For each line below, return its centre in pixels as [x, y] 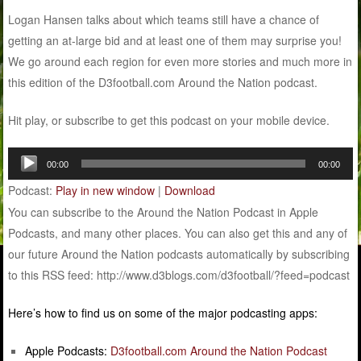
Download [190, 191]
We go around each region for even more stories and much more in [180, 62]
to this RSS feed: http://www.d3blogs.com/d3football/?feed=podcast [179, 275]
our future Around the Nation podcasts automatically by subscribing [179, 254]
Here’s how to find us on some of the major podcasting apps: [163, 313]
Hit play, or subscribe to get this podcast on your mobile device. [169, 120]
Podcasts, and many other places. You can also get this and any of [178, 233]
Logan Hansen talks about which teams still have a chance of [164, 20]
